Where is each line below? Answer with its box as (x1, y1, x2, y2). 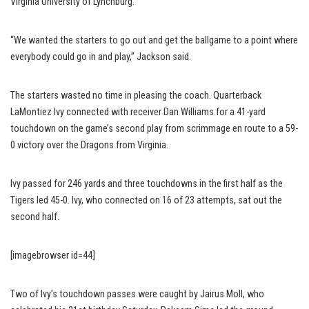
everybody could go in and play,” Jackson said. (10, 50, 191, 63)
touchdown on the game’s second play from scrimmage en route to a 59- (10, 122, 298, 134)
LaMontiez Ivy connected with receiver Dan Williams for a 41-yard (10, 106, 266, 118)
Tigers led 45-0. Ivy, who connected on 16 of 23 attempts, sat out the (10, 194, 282, 206)
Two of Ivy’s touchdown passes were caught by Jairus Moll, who (10, 288, 264, 300)
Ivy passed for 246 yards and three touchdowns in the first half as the (10, 177, 283, 190)
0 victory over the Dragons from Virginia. (10, 139, 168, 151)
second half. (10, 210, 59, 223)
